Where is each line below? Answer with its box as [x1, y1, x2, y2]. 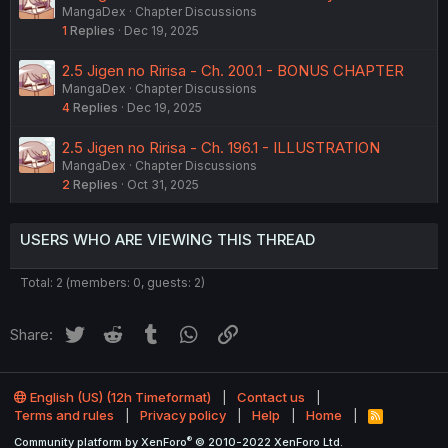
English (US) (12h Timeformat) [27, 389, 211, 406]
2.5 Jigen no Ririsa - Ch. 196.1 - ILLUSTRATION [62, 138, 380, 158]
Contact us [237, 389, 305, 406]
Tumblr [163, 322, 211, 342]
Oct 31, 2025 [127, 177, 199, 193]
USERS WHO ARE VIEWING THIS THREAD [20, 230, 315, 250]
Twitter [86, 322, 135, 342]
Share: [10, 325, 53, 345]
